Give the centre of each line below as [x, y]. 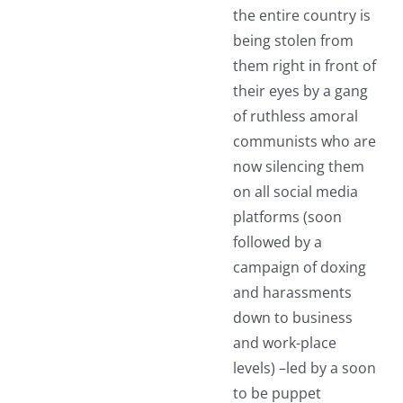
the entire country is [301, 16]
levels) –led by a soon [304, 368]
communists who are [304, 142]
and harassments [292, 293]
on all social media [295, 192]
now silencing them [298, 167]
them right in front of [304, 66]
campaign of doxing [299, 268]
